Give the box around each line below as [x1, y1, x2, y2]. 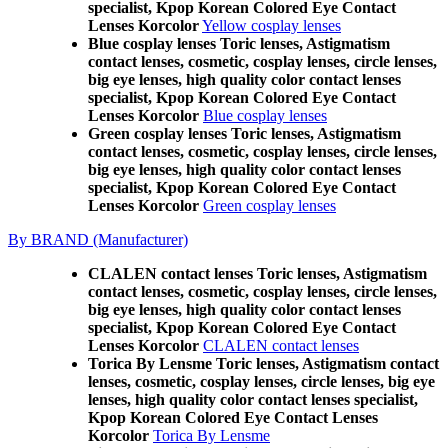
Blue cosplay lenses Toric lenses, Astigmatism [88, 35, 390, 52]
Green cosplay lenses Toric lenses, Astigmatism [88, 125, 401, 142]
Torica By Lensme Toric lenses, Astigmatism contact [88, 355, 439, 372]
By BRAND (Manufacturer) [8, 231, 188, 248]
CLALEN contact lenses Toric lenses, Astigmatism [88, 265, 427, 282]
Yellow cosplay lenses [202, 17, 341, 34]
